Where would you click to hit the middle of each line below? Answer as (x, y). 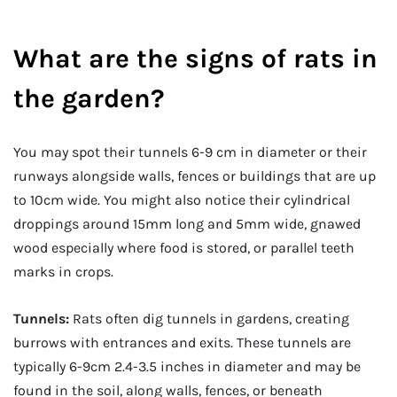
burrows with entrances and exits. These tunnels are (182, 343)
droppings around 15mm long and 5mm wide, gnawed (187, 223)
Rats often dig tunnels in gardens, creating (211, 319)
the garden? (89, 98)
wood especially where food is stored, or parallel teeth (184, 247)
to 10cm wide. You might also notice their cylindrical (182, 199)
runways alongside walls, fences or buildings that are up (195, 175)
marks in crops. (63, 271)
